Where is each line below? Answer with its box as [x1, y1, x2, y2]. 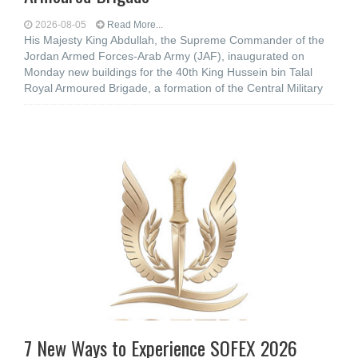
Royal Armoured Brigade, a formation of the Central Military [24, 82, 323, 94]
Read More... [107, 19, 163, 30]
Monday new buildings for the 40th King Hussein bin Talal [24, 66, 312, 78]
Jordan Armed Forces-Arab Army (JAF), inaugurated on [24, 50, 304, 62]
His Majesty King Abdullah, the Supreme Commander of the [24, 34, 324, 46]
